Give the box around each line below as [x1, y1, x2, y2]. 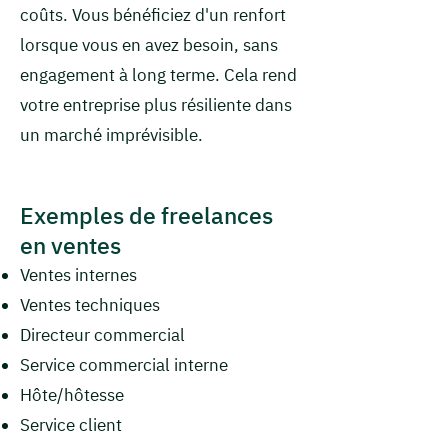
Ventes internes [20, 264, 137, 286]
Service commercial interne [20, 354, 228, 376]
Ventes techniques [20, 294, 160, 316]
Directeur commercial [20, 324, 185, 346]
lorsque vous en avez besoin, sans [20, 34, 278, 56]
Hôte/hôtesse [20, 384, 124, 406]
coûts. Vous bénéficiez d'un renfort [20, 4, 286, 26]
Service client [20, 414, 122, 436]
